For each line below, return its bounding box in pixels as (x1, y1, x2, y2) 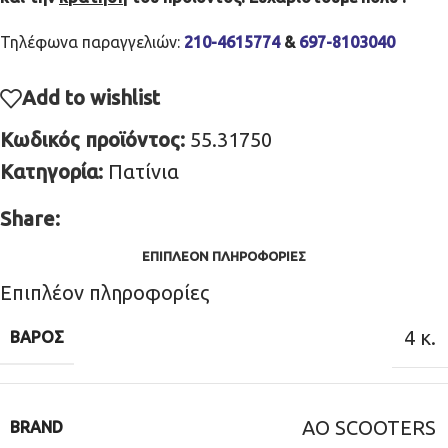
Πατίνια (108, 159, 179, 183)
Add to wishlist (22, 85, 160, 109)
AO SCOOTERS (302, 415, 436, 439)
